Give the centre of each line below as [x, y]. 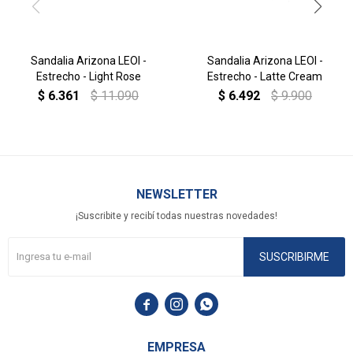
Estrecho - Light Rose [88, 76]
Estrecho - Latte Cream [265, 76]
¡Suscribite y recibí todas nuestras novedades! [176, 216]
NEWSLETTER [176, 194]
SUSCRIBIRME [294, 257]
